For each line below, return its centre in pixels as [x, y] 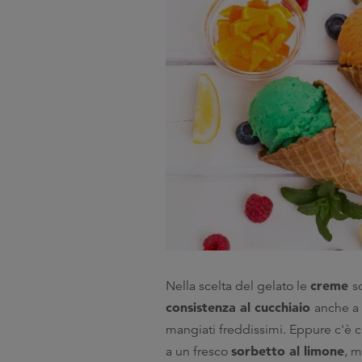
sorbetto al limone [288, 351]
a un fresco [198, 351]
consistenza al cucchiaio [240, 307]
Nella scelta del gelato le [238, 286]
